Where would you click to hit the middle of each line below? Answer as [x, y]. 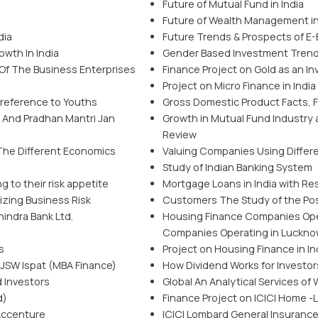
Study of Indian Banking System [237, 167]
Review [180, 135]
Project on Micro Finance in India [239, 86]
